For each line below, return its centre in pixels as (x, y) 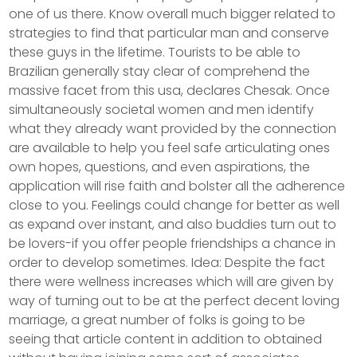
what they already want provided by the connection (173, 129)
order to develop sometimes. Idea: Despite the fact (167, 263)
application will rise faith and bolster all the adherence (177, 186)
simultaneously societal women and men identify (162, 110)
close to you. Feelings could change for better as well (175, 206)
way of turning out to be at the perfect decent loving (175, 301)
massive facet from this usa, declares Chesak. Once (170, 91)
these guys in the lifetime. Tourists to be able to (155, 53)
